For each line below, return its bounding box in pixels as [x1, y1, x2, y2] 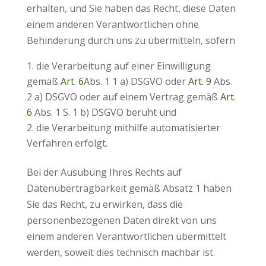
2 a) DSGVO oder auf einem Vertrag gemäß [26, 90, 220, 103]
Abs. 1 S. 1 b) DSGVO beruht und [31, 106, 176, 119]
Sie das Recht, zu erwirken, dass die [26, 198, 183, 211]
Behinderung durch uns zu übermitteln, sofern [26, 34, 235, 47]
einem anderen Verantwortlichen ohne [26, 18, 199, 31]
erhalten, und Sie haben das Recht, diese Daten [26, 2, 236, 15]
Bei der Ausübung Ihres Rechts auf [26, 166, 182, 179]
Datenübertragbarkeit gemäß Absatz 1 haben [26, 182, 232, 195]
